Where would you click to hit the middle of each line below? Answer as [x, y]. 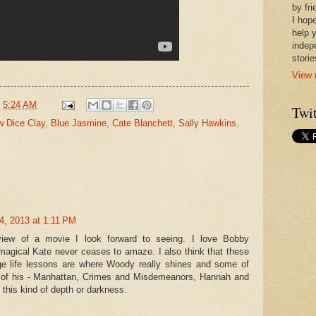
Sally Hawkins [207, 123]
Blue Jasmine [79, 123]
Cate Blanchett [142, 123]
